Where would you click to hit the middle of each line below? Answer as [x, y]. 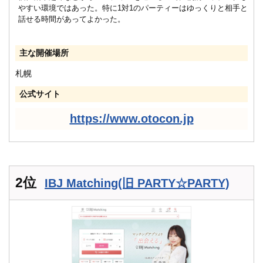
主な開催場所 [44, 53]
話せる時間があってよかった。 [72, 19]
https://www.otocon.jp [131, 118]
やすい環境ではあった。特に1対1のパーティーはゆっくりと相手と [133, 8]
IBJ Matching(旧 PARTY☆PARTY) [137, 183]
